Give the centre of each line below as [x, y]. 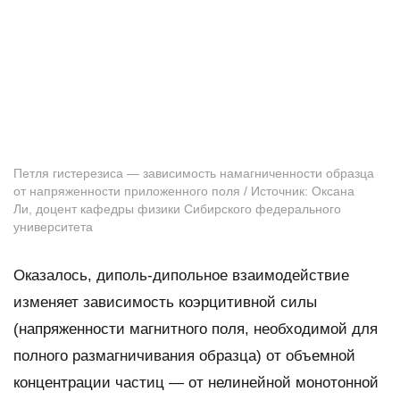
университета [53, 226]
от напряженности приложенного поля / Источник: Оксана [184, 191]
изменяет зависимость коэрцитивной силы [165, 302]
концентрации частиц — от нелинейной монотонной [196, 382]
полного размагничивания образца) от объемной [184, 355]
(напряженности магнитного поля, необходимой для [196, 329]
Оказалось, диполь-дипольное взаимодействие [181, 275]
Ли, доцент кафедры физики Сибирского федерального [177, 208]
